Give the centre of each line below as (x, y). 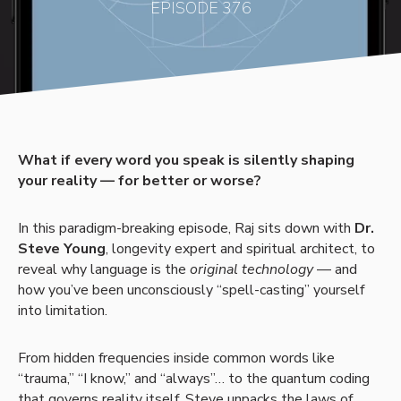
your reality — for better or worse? (140, 180)
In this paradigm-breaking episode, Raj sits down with (186, 228)
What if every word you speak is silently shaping (186, 160)
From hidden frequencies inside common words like (176, 358)
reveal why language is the (104, 269)
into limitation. (63, 310)
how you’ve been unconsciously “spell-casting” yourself (191, 290)
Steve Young (62, 248)
